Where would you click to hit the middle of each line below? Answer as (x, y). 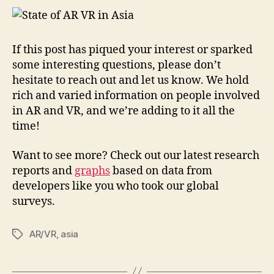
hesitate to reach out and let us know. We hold (131, 81)
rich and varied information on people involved (136, 96)
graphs (92, 171)
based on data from (161, 171)
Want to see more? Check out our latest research (136, 155)
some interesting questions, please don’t (117, 65)
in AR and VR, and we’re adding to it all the (124, 111)
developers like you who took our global (116, 186)
